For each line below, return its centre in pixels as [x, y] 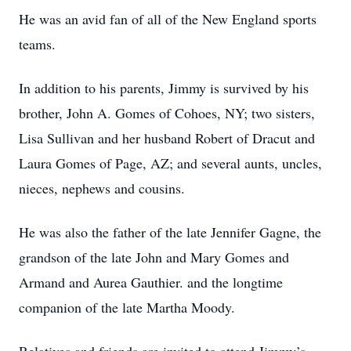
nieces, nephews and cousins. [106, 188]
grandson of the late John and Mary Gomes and [154, 257]
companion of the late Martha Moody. [131, 307]
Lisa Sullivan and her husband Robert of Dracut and [167, 138]
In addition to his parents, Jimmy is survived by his [164, 88]
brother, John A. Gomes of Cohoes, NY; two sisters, [167, 113]
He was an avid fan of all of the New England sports [168, 19]
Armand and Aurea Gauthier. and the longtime [151, 282]
